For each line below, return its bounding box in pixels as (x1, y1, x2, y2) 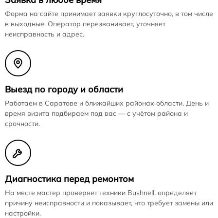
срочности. (5, 119, 40, 128)
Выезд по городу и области (5, 83, 123, 95)
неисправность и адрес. (5, 29, 84, 38)
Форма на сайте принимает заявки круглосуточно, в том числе (5, 9, 213, 18)
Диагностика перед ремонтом (5, 173, 134, 184)
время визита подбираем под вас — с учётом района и (5, 109, 188, 118)
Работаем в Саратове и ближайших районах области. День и (5, 98, 209, 108)
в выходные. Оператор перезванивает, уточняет (5, 19, 165, 28)
